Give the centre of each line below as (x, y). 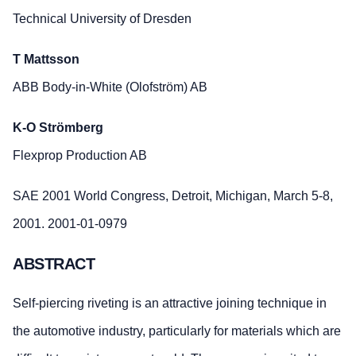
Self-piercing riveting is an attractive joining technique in (170, 304)
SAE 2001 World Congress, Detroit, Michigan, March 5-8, (173, 196)
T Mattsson (46, 60)
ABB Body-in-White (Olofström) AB (110, 87)
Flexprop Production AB (80, 156)
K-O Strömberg (58, 128)
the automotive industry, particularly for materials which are (177, 331)
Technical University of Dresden (102, 19)
